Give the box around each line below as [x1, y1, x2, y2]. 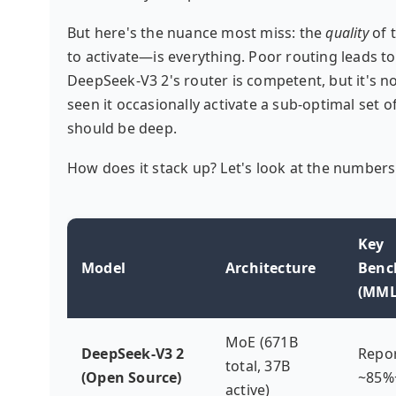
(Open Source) [81, 368, 182, 387]
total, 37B [225, 356, 290, 376]
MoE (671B [225, 332, 298, 352]
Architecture [225, 258, 316, 278]
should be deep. [67, 118, 177, 138]
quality [325, 23, 369, 42]
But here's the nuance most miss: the [67, 23, 326, 42]
